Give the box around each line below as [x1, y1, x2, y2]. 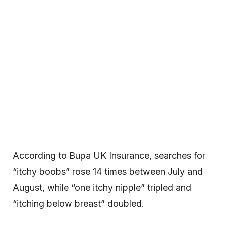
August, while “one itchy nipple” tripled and [12, 182, 191, 193]
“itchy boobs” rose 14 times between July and [12, 166, 203, 177]
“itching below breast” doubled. [12, 198, 144, 209]
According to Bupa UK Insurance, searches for [12, 150, 205, 161]
